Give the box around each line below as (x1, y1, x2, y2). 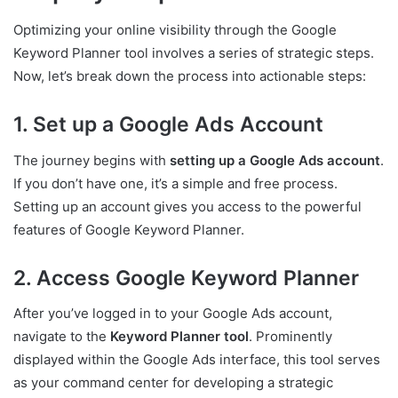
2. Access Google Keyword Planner (13, 265, 359, 291)
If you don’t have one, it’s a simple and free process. (13, 174, 338, 192)
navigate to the (13, 328, 110, 346)
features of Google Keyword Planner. (13, 220, 244, 238)
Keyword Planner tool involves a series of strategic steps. (13, 44, 374, 62)
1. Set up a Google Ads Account (13, 112, 323, 138)
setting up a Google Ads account (170, 151, 380, 169)
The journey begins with (13, 151, 170, 169)
